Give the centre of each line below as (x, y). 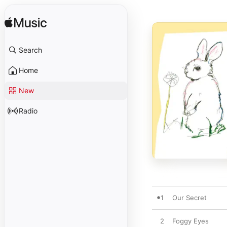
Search (30, 50)
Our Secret (190, 198)
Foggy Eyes (191, 221)
